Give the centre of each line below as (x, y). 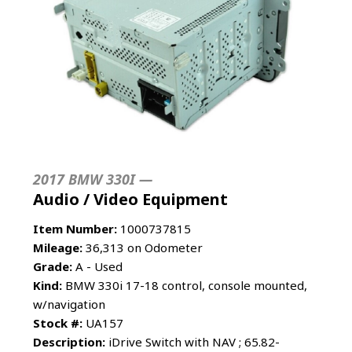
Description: (69, 342)
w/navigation (69, 304)
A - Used (97, 267)
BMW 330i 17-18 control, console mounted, (185, 286)
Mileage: (58, 248)
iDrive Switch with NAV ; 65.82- (192, 342)
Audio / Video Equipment (130, 200)
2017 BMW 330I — (93, 180)
